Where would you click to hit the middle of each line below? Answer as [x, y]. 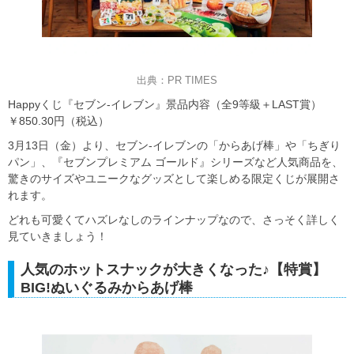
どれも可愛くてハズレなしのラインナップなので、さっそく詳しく [174, 219]
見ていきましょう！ [58, 236]
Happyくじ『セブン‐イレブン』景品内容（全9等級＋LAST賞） [165, 104]
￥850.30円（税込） [58, 121]
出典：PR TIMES [177, 80]
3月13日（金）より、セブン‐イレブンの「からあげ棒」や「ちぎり [174, 145]
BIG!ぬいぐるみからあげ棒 [107, 287]
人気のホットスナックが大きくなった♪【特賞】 [173, 269]
